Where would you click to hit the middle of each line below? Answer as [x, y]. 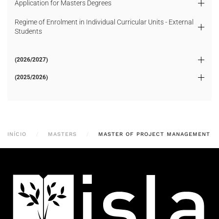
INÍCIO [17, 134]
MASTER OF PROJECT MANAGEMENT [154, 134]
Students [28, 31]
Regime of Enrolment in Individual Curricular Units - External [104, 22]
